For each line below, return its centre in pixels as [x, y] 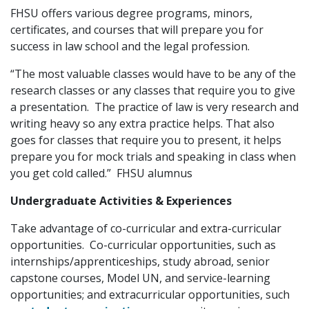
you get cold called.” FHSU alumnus [101, 173]
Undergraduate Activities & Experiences [121, 201]
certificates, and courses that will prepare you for [137, 30]
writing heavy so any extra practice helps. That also [142, 123]
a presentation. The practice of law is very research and [154, 107]
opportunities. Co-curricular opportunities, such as [143, 245]
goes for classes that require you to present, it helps [146, 140]
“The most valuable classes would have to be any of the [153, 74]
